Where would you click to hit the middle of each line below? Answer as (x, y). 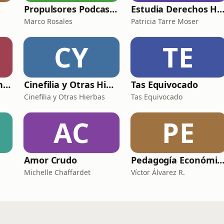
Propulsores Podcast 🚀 (113, 9)
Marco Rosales (48, 21)
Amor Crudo (51, 160)
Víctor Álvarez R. (158, 172)
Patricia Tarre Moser (165, 21)
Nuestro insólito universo (7, 84)
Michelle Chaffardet (57, 172)
